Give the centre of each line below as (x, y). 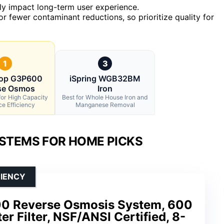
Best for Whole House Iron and (105, 97)
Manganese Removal (105, 105)
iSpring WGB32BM (105, 79)
